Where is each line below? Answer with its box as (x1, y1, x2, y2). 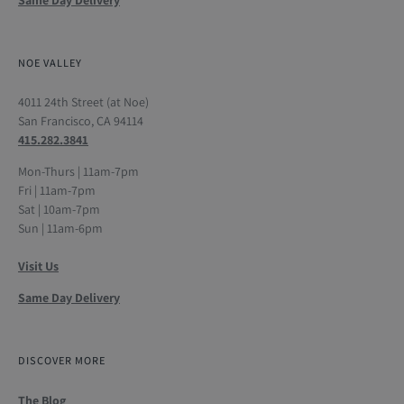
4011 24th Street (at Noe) (18, 94, 149, 111)
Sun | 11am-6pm (18, 220, 103, 237)
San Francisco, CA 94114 (18, 113, 143, 130)
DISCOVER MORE (18, 353, 106, 369)
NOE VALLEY (18, 54, 82, 70)
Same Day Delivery (18, 289, 120, 307)
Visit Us (18, 258, 59, 275)
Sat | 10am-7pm (18, 201, 100, 218)
